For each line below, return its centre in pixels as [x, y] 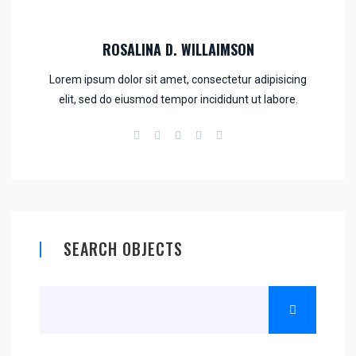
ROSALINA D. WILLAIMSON [178, 49]
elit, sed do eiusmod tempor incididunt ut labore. [178, 99]
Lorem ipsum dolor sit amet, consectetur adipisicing [178, 79]
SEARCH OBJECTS [123, 249]
